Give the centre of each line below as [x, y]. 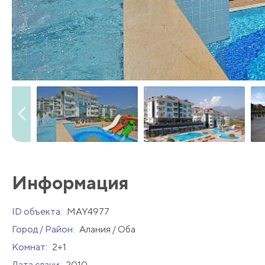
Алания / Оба [107, 230]
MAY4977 [88, 212]
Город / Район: [44, 230]
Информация [70, 183]
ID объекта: [38, 212]
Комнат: [30, 247]
